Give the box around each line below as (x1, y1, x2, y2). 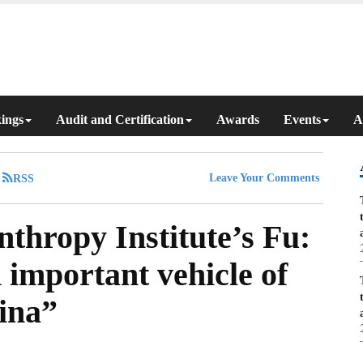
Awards (216, 112, 259, 126)
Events (284, 112, 321, 126)
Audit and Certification (56, 112, 184, 126)
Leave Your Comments (209, 171, 319, 184)
